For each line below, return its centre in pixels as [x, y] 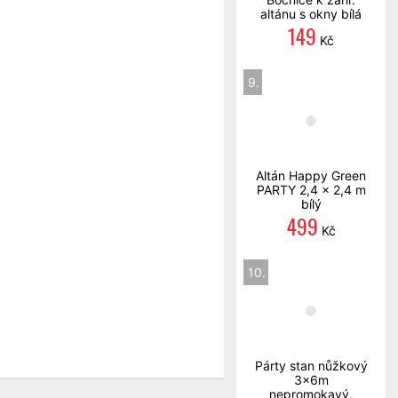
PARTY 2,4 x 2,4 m [311, 190]
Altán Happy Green [311, 175]
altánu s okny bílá [311, 14]
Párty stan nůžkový [311, 366]
